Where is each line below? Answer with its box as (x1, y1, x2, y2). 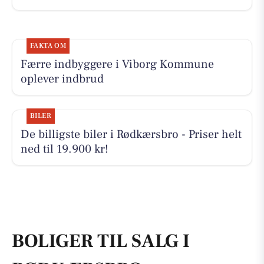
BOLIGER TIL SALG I (12, 228, 190, 253)
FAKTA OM (29, 41, 67, 50)
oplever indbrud (20, 71, 104, 87)
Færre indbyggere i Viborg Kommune (20, 56, 214, 72)
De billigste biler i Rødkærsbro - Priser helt (20, 127, 242, 143)
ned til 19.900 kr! (20, 141, 108, 157)
